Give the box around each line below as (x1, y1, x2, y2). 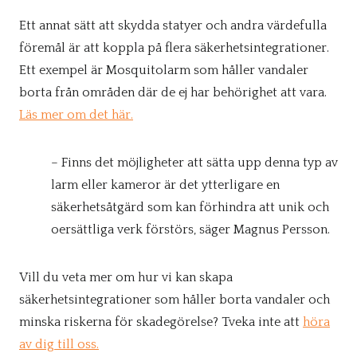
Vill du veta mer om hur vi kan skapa (19, 270, 233, 284)
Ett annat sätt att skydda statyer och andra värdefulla (19, 18, 327, 33)
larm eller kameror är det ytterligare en (51, 178, 280, 192)
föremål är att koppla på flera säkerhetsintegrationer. (19, 41, 329, 55)
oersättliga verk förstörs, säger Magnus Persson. (51, 222, 330, 237)
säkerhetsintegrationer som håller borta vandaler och (19, 292, 330, 307)
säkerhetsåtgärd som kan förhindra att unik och (51, 200, 329, 214)
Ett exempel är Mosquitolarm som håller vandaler (19, 63, 308, 77)
